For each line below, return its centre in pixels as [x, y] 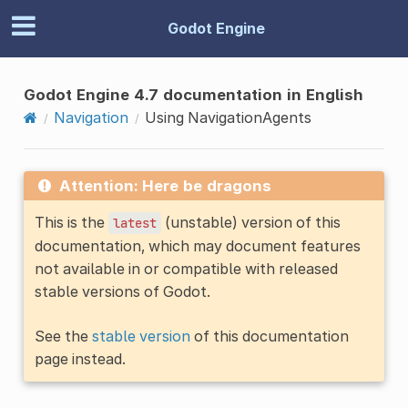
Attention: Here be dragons [165, 185]
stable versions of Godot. [122, 291]
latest [134, 223]
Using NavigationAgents [228, 117]
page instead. [80, 358]
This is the [71, 222]
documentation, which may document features [197, 245]
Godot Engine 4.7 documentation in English [193, 94]
